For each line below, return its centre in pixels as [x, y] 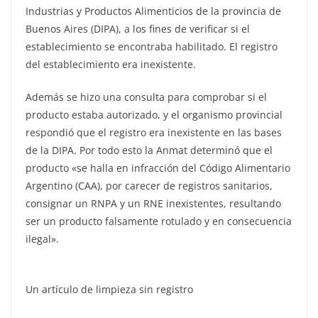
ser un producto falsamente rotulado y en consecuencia [159, 221]
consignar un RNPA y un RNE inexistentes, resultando [153, 204]
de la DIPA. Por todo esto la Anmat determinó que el [149, 150]
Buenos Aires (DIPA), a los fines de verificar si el [138, 29]
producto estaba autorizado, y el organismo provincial [154, 115]
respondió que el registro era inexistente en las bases [154, 133]
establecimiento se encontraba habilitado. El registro [152, 47]
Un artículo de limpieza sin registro [109, 290]
